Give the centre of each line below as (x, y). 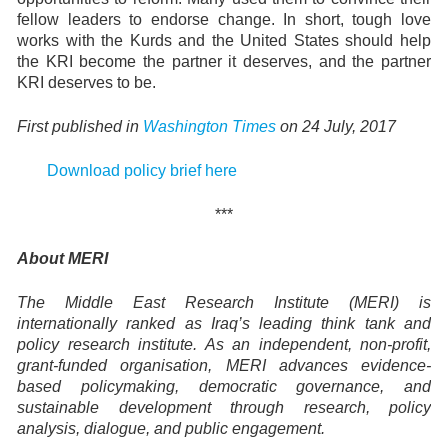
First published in (80, 126)
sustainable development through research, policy (224, 407)
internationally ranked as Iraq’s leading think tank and (224, 323)
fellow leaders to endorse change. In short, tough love (224, 19)
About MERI (62, 258)
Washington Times (209, 126)
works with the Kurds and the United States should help (224, 40)
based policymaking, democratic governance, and (224, 386)
